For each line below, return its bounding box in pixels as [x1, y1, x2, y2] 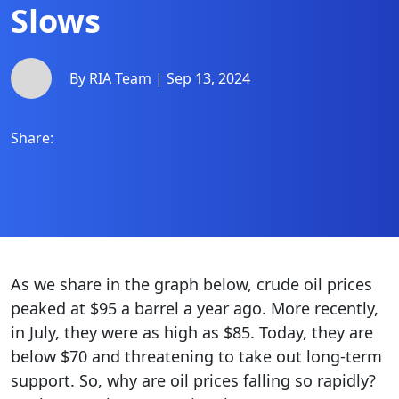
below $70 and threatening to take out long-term [11, 346, 382, 367]
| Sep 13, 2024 [151, 68, 250, 88]
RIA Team [89, 68, 151, 88]
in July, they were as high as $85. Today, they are [11, 322, 373, 343]
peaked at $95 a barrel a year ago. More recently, [11, 297, 379, 319]
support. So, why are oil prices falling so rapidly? [11, 370, 376, 391]
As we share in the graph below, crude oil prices [11, 273, 372, 295]
